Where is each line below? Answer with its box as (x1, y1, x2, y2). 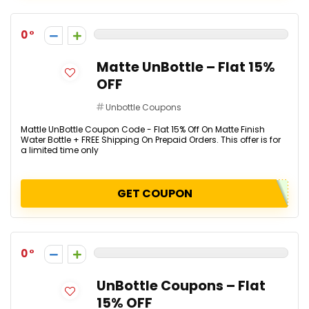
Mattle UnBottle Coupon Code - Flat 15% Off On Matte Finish (21, 123, 265, 135)
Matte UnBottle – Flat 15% (97, 58, 275, 77)
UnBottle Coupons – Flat (97, 277, 266, 295)
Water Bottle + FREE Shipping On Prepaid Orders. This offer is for (21, 134, 281, 146)
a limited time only (21, 144, 99, 156)
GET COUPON (117, 186, 192, 201)
